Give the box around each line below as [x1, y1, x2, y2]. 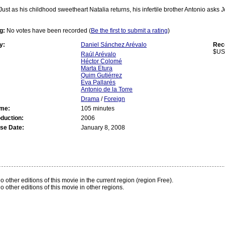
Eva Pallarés [81, 78, 116, 86]
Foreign [104, 95, 125, 102]
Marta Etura [81, 64, 113, 72]
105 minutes [81, 104, 115, 112]
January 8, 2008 [81, 124, 125, 131]
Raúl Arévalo [81, 50, 116, 58]
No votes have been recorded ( [5, 27, 91, 34]
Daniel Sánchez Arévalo [81, 41, 147, 48]
